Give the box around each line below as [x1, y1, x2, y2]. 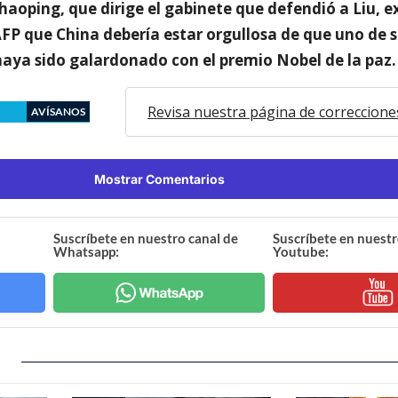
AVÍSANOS [31, 104, 85, 118]
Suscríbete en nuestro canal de [53, 229, 239, 246]
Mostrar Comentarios [93, 171, 225, 187]
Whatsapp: [53, 243, 120, 259]
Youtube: [272, 243, 329, 259]
